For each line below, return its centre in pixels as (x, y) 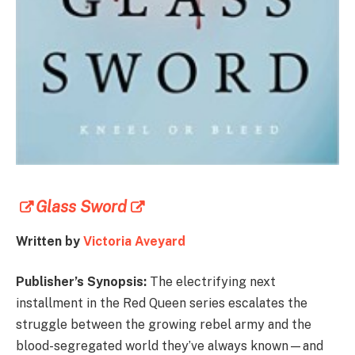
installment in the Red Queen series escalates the (162, 303)
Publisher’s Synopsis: (83, 282)
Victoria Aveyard (134, 241)
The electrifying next (213, 282)
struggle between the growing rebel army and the (164, 325)
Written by (50, 241)
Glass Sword (81, 206)
